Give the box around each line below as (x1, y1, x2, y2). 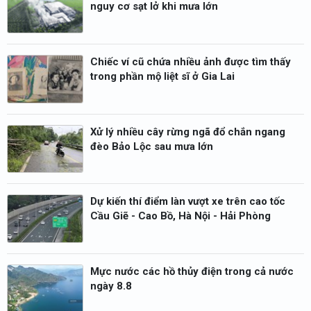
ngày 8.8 (90, 280, 132, 293)
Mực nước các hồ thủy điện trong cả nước (90, 265, 294, 278)
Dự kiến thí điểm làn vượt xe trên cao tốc (90, 195, 285, 208)
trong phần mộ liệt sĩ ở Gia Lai (90, 70, 235, 83)
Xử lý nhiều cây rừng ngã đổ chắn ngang (90, 125, 285, 138)
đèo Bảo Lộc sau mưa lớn (90, 140, 213, 153)
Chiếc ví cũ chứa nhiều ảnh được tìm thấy (90, 56, 291, 69)
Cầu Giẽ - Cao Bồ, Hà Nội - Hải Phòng (90, 210, 271, 223)
